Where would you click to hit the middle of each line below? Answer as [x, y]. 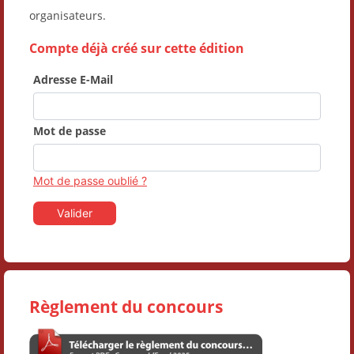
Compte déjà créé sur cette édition [137, 47]
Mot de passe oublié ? [90, 180]
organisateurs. [68, 15]
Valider [75, 213]
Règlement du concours [126, 306]
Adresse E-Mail [73, 79]
